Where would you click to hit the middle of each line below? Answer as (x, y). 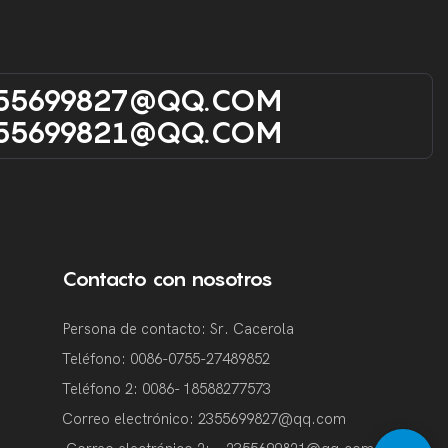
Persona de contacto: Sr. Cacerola (178, 329)
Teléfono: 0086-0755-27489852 (166, 359)
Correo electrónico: (130, 419)
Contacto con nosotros (168, 279)
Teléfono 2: (102, 389)
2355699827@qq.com (272, 419)
